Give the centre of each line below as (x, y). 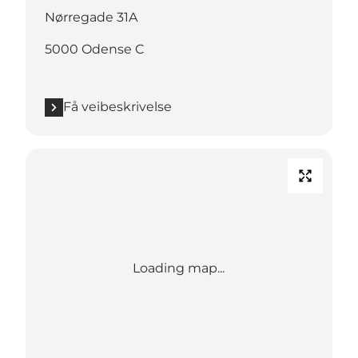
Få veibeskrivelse (117, 107)
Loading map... (179, 268)
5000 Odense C (94, 50)
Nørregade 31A (91, 18)
